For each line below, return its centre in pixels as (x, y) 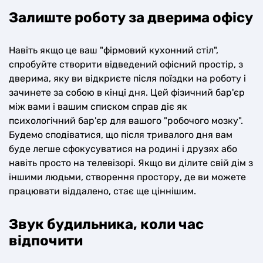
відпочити (46, 241)
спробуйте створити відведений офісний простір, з (126, 64)
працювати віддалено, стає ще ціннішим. (102, 191)
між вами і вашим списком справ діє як (98, 107)
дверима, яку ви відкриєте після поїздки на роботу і (127, 78)
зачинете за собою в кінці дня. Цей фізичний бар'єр (127, 92)
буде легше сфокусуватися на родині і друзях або (123, 149)
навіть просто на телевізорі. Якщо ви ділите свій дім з (131, 163)
